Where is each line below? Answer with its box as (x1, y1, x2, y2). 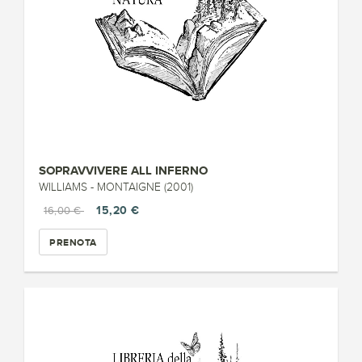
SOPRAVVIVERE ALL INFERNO (39, 163, 208, 177)
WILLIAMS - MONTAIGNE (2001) (39, 181, 193, 193)
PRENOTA (49, 236, 97, 248)
